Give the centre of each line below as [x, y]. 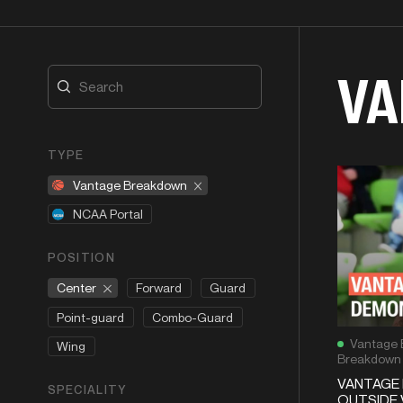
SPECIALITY [87, 389]
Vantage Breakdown [130, 184]
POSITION [81, 258]
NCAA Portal [107, 213]
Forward [159, 288]
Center [76, 288]
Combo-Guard [193, 317]
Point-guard [90, 317]
